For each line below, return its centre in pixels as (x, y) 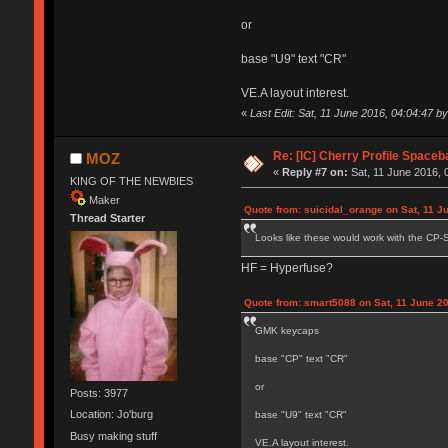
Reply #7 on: (315, 171)
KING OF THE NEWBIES (131, 180)
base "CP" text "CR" (301, 358)
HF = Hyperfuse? (286, 267)
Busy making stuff (113, 435)
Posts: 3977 (98, 393)
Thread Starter (107, 217)
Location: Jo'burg (111, 414)
